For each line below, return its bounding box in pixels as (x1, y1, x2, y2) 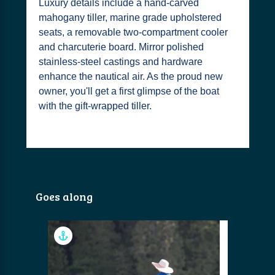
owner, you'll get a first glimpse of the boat (38, 86, 219, 96)
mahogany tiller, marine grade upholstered (38, 12, 222, 23)
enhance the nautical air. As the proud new (38, 71, 223, 82)
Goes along (35, 189, 93, 204)
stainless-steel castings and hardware (38, 56, 203, 67)
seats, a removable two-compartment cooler (38, 27, 228, 37)
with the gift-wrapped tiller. (38, 101, 152, 111)
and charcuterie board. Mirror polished (38, 42, 204, 52)
